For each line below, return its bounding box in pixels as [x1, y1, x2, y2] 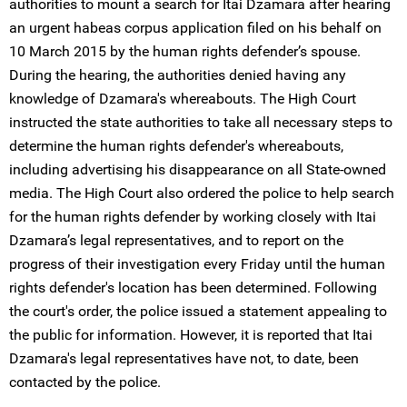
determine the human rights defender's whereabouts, [9, 137, 343, 154]
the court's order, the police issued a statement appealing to [9, 303, 387, 320]
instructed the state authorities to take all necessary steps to [9, 114, 392, 131]
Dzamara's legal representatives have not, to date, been [9, 350, 359, 367]
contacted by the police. [9, 373, 161, 391]
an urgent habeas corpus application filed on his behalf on [9, 19, 382, 36]
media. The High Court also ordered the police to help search [9, 184, 394, 202]
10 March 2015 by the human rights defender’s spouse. [9, 43, 361, 60]
